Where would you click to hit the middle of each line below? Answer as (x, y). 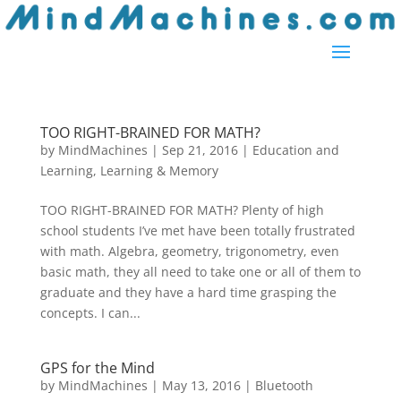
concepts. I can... (90, 312)
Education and (295, 149)
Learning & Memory (159, 170)
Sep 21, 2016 (200, 149)
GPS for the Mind (97, 367)
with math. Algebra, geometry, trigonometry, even (189, 251)
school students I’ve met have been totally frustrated (197, 230)
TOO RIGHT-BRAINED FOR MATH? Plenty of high (182, 209)
